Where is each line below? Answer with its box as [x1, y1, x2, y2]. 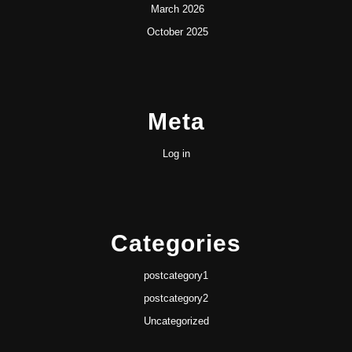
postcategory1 [144, 269, 208, 282]
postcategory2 [144, 292, 208, 305]
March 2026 [151, 3, 204, 16]
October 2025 [147, 26, 208, 38]
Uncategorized [143, 315, 209, 328]
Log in [162, 148, 190, 160]
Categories [111, 230, 241, 257]
